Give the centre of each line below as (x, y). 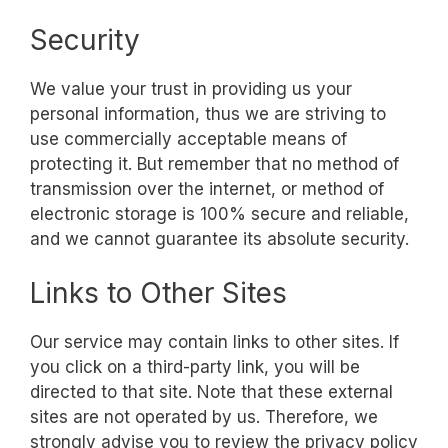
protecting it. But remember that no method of (214, 163)
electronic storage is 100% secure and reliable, (219, 213)
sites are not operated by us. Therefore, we (204, 417)
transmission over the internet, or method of (207, 188)
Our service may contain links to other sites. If (214, 342)
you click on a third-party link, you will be (195, 367)
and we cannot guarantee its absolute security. (219, 238)
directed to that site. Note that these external (211, 392)
